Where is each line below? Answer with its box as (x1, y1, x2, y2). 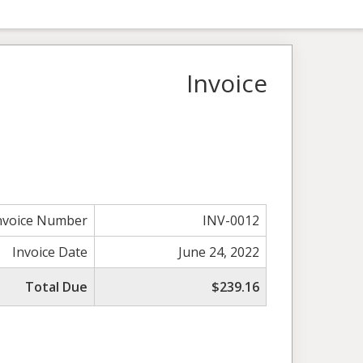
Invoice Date (12, 242, 88, 261)
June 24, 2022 (178, 242, 260, 261)
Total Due (25, 277, 88, 296)
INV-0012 (203, 211, 260, 229)
